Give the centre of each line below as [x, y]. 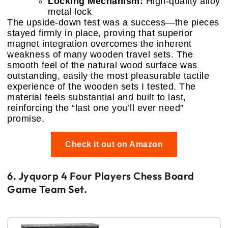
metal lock [70, 12]
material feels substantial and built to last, [97, 97]
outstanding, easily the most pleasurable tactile [108, 76]
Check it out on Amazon [114, 145]
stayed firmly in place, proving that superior [100, 33]
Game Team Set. [47, 189]
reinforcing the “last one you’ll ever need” [95, 108]
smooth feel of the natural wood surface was [102, 65]
